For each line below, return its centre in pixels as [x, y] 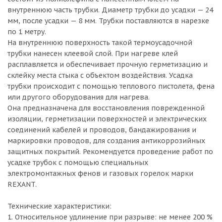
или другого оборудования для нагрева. [79, 97]
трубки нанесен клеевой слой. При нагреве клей [93, 54]
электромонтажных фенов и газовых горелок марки [100, 173]
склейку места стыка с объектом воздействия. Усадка [100, 75]
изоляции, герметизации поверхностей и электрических [107, 119]
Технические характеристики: [59, 206]
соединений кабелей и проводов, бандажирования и [102, 130]
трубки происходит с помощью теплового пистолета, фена [111, 86]
